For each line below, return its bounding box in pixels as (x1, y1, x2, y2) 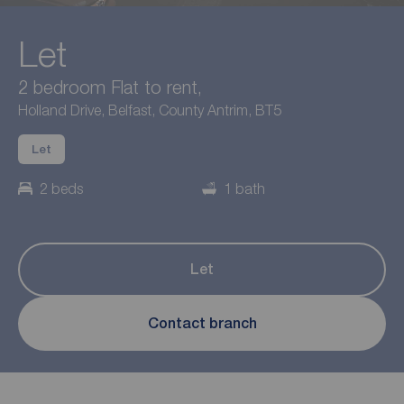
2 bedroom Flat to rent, (18, 75, 202, 97)
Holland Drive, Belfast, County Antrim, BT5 (18, 101, 281, 118)
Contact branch (147, 315, 257, 333)
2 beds (40, 179, 83, 197)
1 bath (224, 179, 265, 197)
